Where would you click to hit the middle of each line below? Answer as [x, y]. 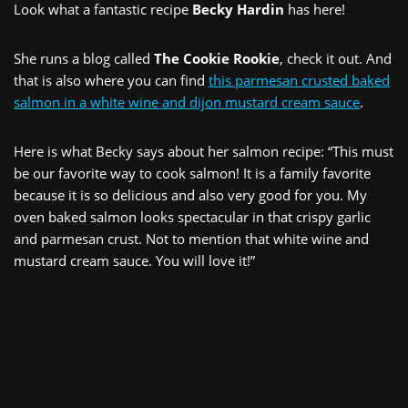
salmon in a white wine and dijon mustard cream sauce [187, 102]
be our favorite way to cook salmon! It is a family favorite [192, 173]
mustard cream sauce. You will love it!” [134, 261]
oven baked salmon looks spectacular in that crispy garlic [192, 217]
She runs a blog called [84, 59]
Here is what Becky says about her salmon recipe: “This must [204, 152]
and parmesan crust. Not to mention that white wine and [191, 239]
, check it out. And [336, 59]
